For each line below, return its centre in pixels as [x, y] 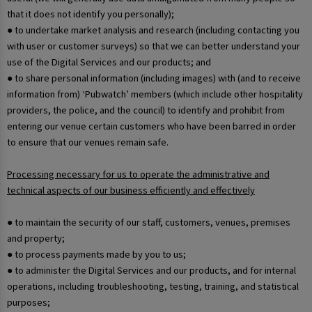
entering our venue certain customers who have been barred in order [151, 126]
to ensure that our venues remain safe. [88, 142]
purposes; [29, 302]
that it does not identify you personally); [91, 14]
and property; [36, 238]
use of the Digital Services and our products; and [109, 62]
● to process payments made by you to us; [96, 254]
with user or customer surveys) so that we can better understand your [154, 46]
